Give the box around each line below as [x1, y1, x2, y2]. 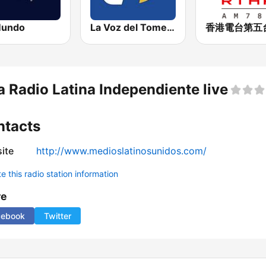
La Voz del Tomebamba [167, 21, 175, 34]
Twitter [44, 211, 71, 221]
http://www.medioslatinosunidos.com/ [36, 145, 207, 157]
